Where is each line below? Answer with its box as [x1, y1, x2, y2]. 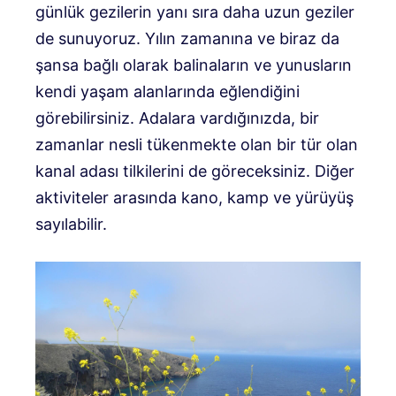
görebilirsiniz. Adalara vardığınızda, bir [35, 108, 319, 127]
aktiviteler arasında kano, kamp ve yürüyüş [35, 187, 354, 207]
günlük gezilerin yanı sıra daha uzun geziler [35, 2, 354, 21]
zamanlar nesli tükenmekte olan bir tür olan [35, 134, 358, 154]
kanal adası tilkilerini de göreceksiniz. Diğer [35, 161, 354, 180]
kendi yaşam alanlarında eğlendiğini [35, 81, 300, 101]
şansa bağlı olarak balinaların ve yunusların [35, 55, 352, 74]
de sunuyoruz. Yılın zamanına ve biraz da [35, 28, 339, 48]
